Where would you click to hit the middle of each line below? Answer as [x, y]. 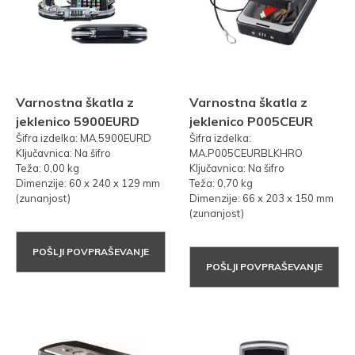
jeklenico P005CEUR [251, 122]
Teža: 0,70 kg [221, 183]
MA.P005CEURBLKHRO [246, 153]
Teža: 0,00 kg [48, 168]
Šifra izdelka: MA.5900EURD [84, 138]
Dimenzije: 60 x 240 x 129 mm [88, 183]
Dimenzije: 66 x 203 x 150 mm [261, 198]
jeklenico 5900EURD [78, 122]
